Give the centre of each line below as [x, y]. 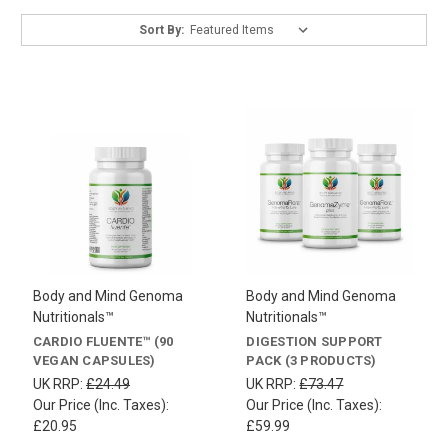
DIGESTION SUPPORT [314, 342]
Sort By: [162, 29]
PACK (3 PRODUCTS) [311, 361]
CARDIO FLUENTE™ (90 [103, 342]
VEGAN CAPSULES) [94, 361]
